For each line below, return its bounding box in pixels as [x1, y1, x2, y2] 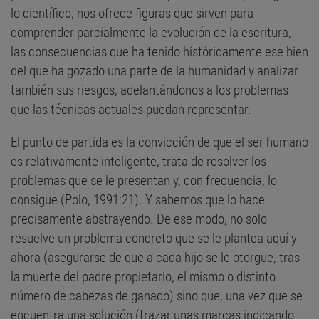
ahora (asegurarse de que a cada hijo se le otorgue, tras [11, 249, 300, 266]
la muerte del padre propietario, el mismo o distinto [11, 268, 276, 285]
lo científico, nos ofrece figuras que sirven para [11, 4, 253, 21]
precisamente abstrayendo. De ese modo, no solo [11, 210, 267, 227]
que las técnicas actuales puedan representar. [11, 100, 251, 117]
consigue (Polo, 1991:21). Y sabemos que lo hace [11, 191, 265, 208]
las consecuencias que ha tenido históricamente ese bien [11, 43, 308, 60]
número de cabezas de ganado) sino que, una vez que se [11, 287, 303, 304]
